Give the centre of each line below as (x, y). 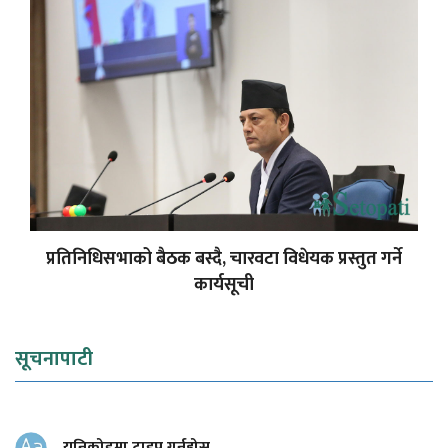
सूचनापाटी (54, 358)
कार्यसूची (224, 284)
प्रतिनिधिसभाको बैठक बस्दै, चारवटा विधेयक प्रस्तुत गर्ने (224, 258)
